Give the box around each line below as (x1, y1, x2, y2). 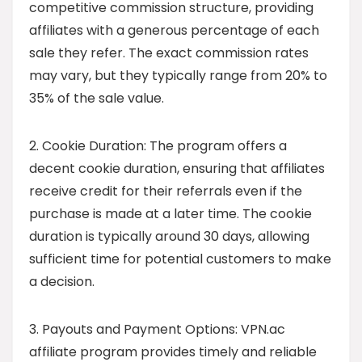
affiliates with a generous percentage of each (29, 20, 319, 40)
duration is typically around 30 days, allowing (29, 226, 309, 246)
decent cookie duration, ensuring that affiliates (29, 158, 325, 178)
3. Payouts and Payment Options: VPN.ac (29, 319, 285, 339)
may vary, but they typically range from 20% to (29, 65, 327, 85)
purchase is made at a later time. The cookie (29, 204, 312, 223)
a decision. (29, 271, 95, 291)
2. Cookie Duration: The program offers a (29, 136, 287, 155)
